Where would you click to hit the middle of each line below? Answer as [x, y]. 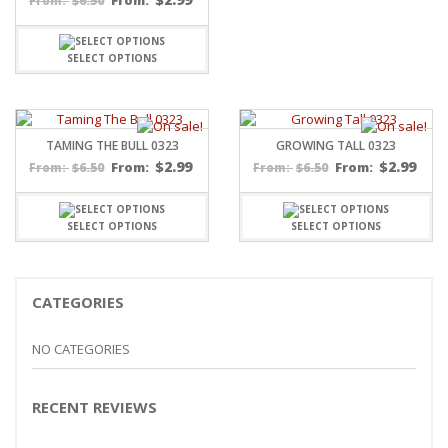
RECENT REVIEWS [94, 406]
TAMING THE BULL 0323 [112, 146]
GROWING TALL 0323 [336, 146]
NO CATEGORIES [81, 348]
